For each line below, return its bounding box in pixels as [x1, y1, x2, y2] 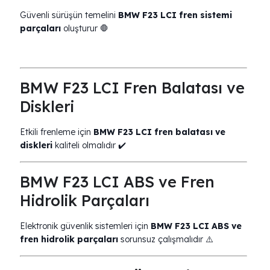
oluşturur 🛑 [61, 23, 108, 34]
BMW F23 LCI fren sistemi [118, 10, 232, 20]
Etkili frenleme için [20, 127, 93, 137]
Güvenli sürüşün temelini [20, 10, 118, 20]
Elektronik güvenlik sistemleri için [20, 221, 151, 231]
